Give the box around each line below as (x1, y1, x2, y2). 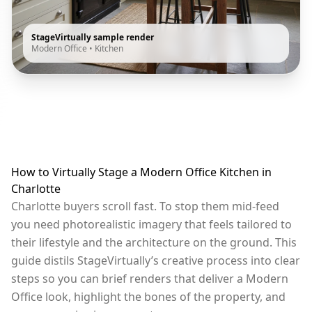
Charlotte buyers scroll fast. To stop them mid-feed (11, 198, 279, 214)
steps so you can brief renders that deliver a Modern (11, 271, 288, 287)
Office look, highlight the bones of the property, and (11, 289, 286, 305)
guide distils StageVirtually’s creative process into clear (11, 253, 300, 269)
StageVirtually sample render (31, 31, 154, 44)
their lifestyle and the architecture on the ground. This (11, 235, 297, 251)
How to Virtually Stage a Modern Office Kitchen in (11, 164, 272, 180)
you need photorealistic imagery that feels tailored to (11, 217, 292, 233)
